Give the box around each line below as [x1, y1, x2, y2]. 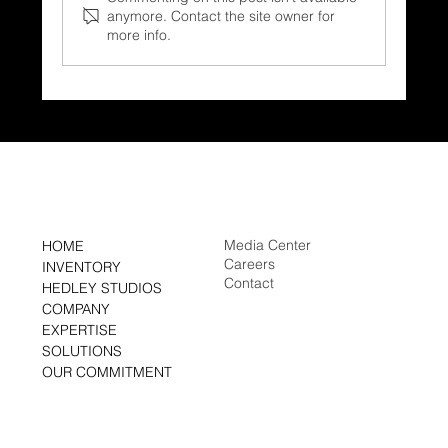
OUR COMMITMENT [42, 363, 173, 381]
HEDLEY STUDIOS [42, 279, 163, 297]
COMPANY [42, 300, 111, 318]
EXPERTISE [42, 321, 118, 339]
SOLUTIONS [42, 342, 123, 360]
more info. [107, 25, 172, 44]
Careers [223, 255, 275, 273]
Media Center [223, 236, 311, 254]
